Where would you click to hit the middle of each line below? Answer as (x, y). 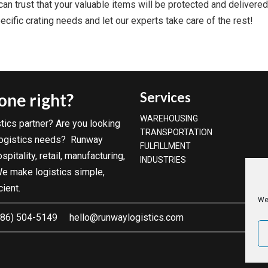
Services (165, 97)
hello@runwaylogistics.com (127, 217)
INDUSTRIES (163, 160)
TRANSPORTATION (176, 132)
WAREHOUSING (169, 118)
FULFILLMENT (165, 146)
